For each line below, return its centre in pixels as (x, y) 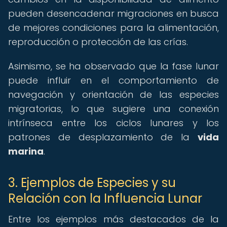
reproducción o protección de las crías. (98, 42)
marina (26, 151)
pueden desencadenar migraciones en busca (113, 13)
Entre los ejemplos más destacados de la (113, 219)
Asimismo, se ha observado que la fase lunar (113, 66)
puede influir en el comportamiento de (113, 80)
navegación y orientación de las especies (113, 94)
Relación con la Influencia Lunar (105, 198)
